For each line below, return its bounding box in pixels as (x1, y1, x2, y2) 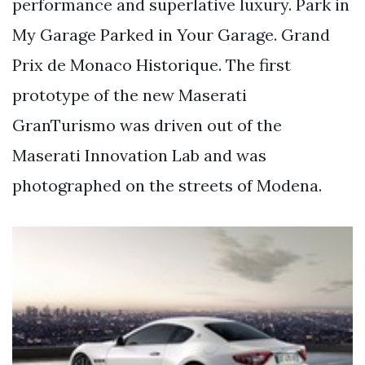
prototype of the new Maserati (12, 84, 247, 105)
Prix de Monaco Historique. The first (12, 54, 291, 75)
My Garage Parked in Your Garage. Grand (12, 24, 330, 45)
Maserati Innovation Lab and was (12, 144, 266, 165)
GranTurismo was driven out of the (12, 114, 282, 135)
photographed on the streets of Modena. (12, 174, 322, 196)
